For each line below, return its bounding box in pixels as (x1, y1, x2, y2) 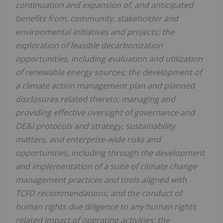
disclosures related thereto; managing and (15, 94, 175, 105)
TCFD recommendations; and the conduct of (15, 188, 182, 199)
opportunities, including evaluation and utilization (15, 53, 203, 65)
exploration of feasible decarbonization (15, 40, 163, 51)
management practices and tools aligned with (15, 174, 187, 186)
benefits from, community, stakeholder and (15, 13, 178, 24)
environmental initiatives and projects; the (15, 26, 174, 38)
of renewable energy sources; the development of (15, 67, 202, 78)
